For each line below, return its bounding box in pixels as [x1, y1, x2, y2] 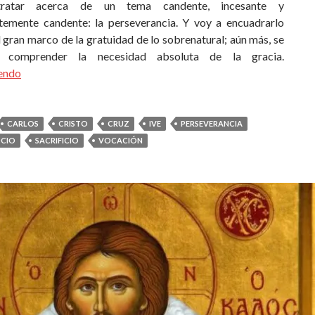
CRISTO [58, 119, 88, 128]
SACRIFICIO [35, 136, 79, 145]
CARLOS [7, 119, 39, 128]
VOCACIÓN [98, 136, 143, 145]
